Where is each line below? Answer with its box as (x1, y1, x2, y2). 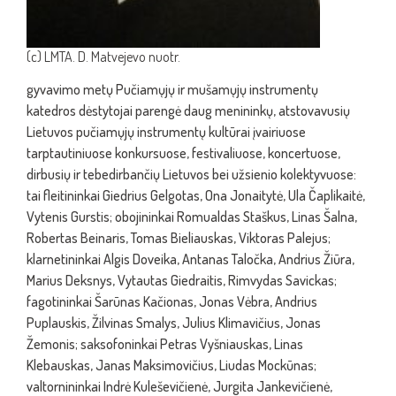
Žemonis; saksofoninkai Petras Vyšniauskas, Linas (27, 335, 303, 353)
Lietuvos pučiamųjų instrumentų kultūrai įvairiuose (27, 123, 306, 141)
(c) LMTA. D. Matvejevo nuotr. (27, 48, 180, 65)
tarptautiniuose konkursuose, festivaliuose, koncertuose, (27, 144, 340, 162)
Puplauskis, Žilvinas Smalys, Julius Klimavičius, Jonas (27, 314, 321, 331)
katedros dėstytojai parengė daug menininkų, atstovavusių (27, 102, 350, 119)
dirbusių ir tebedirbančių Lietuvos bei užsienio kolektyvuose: (27, 165, 356, 183)
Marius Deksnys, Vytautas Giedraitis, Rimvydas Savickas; (27, 271, 337, 289)
